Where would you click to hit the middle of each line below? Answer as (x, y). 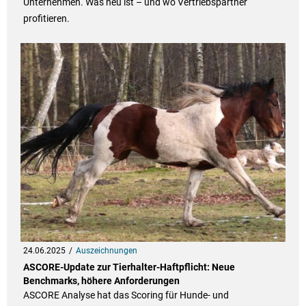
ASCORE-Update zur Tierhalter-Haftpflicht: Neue (129, 267)
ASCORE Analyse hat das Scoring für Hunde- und (126, 295)
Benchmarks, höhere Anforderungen (101, 281)
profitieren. (46, 19)
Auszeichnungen (106, 251)
